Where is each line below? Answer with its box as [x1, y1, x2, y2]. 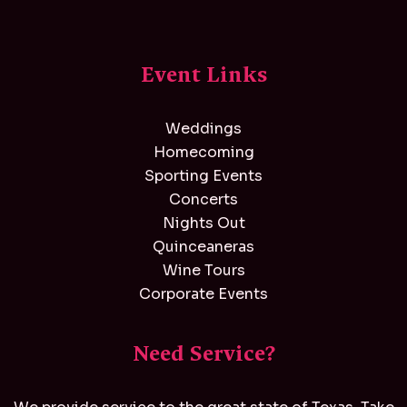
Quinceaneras [153, 236, 254, 256]
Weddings [165, 118, 242, 138]
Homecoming [153, 142, 254, 162]
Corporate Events [139, 283, 268, 303]
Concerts [169, 189, 238, 209]
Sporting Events [144, 165, 263, 185]
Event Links [140, 60, 267, 89]
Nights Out [162, 213, 245, 233]
